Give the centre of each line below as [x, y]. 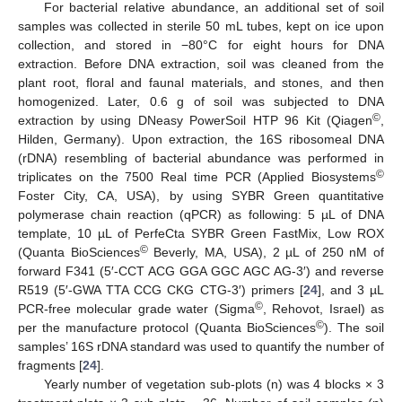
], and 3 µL [351, 289]
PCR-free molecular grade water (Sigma [136, 308]
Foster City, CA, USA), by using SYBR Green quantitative [201, 195]
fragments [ [50, 365]
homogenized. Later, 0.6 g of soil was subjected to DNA [201, 101]
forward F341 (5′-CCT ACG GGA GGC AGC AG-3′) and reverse [201, 271]
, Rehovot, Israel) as [323, 308]
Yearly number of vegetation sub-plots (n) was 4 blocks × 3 [214, 384]
